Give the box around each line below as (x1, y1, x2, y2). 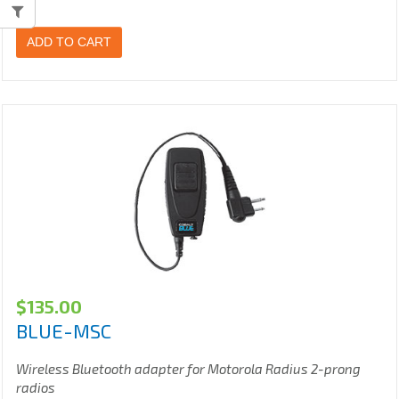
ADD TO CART (27, 35, 111, 50)
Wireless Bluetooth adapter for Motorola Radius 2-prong (16, 361, 361, 378)
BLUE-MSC (16, 319, 111, 343)
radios (16, 379, 55, 396)
